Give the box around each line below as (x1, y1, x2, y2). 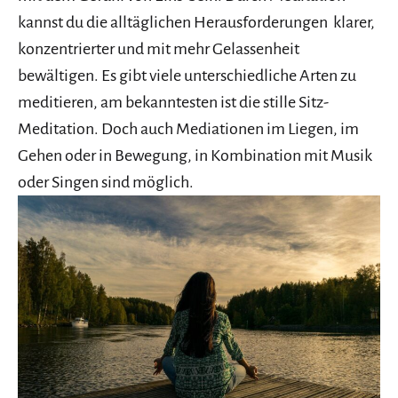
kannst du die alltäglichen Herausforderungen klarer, (18, 13, 375, 32)
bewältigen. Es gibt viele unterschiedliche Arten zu (18, 67, 356, 85)
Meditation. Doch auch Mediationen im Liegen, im (18, 120, 359, 139)
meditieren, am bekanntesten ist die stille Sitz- (18, 93, 329, 112)
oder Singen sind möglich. (18, 173, 194, 192)
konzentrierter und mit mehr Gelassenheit (18, 40, 299, 59)
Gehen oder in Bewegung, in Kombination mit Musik (18, 147, 372, 165)
